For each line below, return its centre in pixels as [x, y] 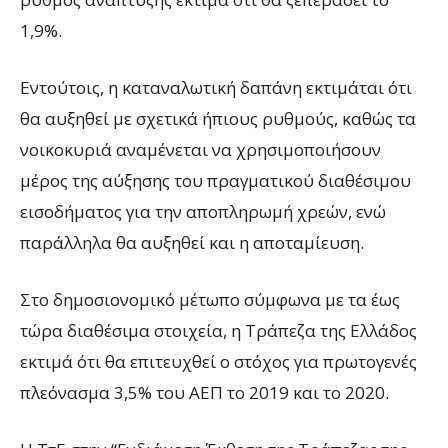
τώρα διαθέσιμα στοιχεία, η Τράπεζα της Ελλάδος [218, 331]
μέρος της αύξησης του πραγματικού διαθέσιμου [215, 181]
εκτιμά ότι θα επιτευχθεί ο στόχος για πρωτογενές [218, 362]
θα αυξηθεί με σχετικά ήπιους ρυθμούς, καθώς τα [218, 119]
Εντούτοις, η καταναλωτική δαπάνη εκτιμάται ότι [216, 88]
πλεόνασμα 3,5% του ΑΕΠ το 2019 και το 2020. [204, 393]
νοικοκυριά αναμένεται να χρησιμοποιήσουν [200, 150]
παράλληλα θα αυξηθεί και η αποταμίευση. [192, 243]
